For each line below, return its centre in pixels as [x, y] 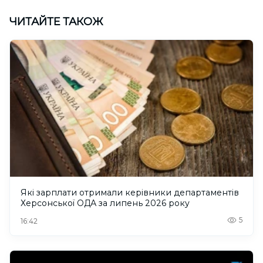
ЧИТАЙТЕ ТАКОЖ [56, 22]
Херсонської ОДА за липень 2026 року [105, 203]
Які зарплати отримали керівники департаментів [130, 193]
